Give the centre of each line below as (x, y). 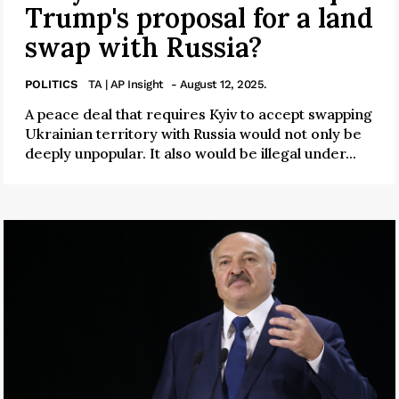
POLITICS (51, 84)
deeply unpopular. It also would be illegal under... (191, 153)
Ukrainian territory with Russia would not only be (193, 133)
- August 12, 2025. (219, 84)
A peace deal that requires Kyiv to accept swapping (199, 114)
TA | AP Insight (126, 84)
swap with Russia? (143, 47)
